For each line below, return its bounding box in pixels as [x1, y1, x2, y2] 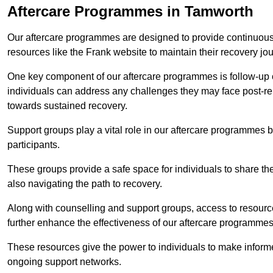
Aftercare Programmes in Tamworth [7, 2, 253, 19]
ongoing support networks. [7, 256, 121, 267]
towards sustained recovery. [7, 100, 127, 111]
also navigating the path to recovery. [7, 178, 162, 189]
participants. [7, 139, 60, 150]
